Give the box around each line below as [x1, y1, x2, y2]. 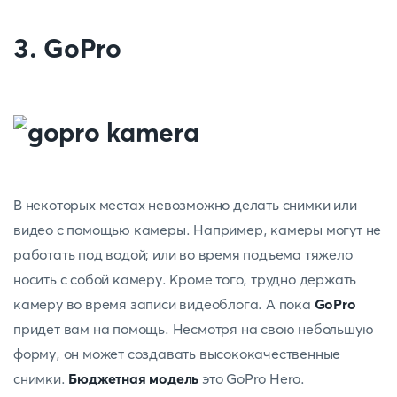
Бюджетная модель [68, 370, 199, 387]
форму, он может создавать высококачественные [13, 345, 341, 362]
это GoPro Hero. [198, 370, 308, 387]
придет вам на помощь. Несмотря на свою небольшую [13, 320, 374, 338]
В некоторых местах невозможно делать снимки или [13, 196, 357, 214]
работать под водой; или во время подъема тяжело [13, 245, 353, 263]
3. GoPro [13, 32, 121, 65]
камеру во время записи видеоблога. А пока [13, 295, 315, 313]
